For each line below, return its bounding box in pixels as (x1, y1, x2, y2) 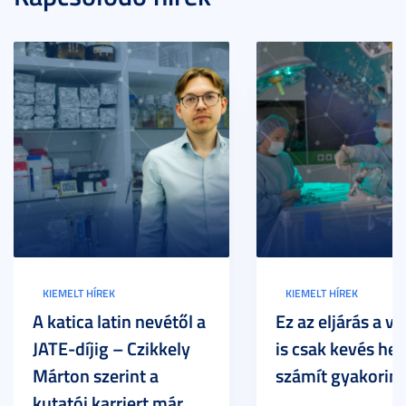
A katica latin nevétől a (33, 308, 206, 333)
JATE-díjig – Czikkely (33, 335, 190, 361)
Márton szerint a (33, 362, 159, 388)
